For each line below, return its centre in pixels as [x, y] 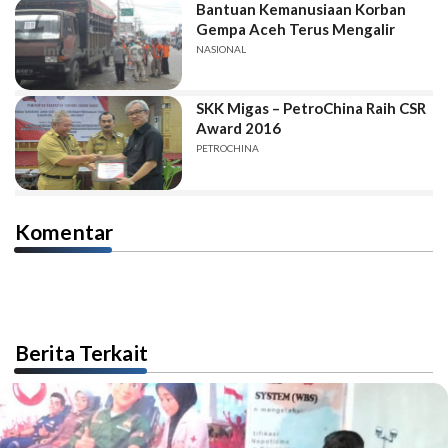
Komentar [64, 231]
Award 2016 [239, 128]
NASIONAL [221, 48]
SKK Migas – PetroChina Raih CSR [311, 108]
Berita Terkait [81, 352]
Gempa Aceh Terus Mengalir [296, 28]
